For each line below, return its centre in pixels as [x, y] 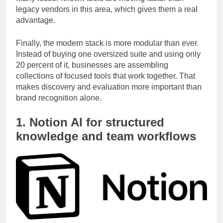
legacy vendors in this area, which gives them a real [107, 18]
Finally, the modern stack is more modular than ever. [107, 52]
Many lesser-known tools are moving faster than [100, 7]
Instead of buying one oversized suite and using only [108, 63]
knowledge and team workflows [106, 145]
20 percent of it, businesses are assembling [92, 74]
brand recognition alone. [59, 107]
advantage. [36, 29]
